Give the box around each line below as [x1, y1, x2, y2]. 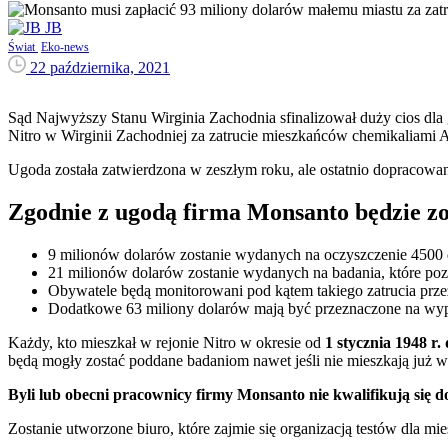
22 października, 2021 [30, 58, 170, 76]
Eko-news [41, 39, 89, 54]
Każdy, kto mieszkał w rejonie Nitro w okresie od [8, 333, 321, 351]
